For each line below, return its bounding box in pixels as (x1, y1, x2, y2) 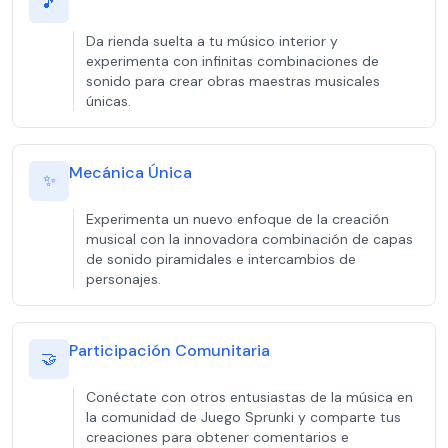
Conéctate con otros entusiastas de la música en (86, 388, 413, 406)
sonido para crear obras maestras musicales (86, 72, 380, 90)
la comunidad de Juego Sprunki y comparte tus (86, 408, 401, 426)
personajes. (86, 270, 161, 288)
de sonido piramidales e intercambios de (86, 250, 356, 268)
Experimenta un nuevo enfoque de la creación (86, 210, 389, 228)
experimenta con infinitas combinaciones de (86, 52, 379, 70)
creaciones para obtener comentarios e (86, 428, 349, 446)
